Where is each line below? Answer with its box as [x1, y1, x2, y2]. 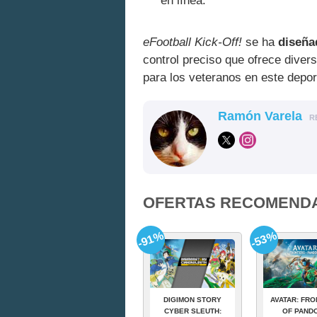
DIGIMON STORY [163, 295, 221, 304]
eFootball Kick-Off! [143, 35, 242, 49]
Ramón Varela [218, 108, 302, 123]
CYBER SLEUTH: [163, 306, 221, 315]
